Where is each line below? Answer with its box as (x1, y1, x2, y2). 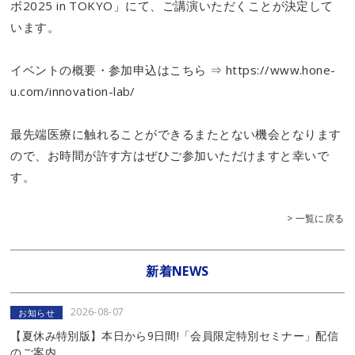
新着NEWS (146, 262, 209, 281)
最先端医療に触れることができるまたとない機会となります (10, 126, 342, 143)
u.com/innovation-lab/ (10, 83, 136, 100)
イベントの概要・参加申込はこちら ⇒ (10, 62, 226, 78)
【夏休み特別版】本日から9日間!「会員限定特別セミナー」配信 (10, 328, 339, 344)
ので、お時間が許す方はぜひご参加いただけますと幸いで (10, 147, 330, 164)
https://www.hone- (226, 62, 336, 78)
